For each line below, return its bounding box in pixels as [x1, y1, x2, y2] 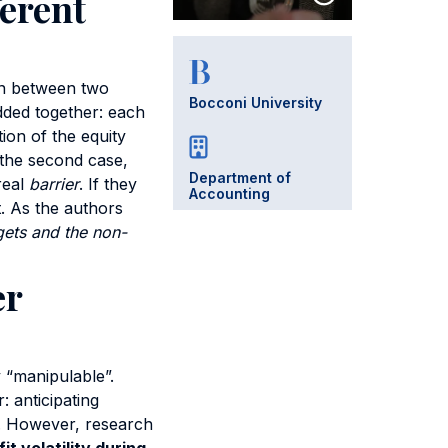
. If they [78, 174, 137, 194]
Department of [189, 169, 292, 186]
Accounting [189, 185, 271, 202]
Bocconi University [189, 94, 323, 111]
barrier [28, 174, 79, 194]
